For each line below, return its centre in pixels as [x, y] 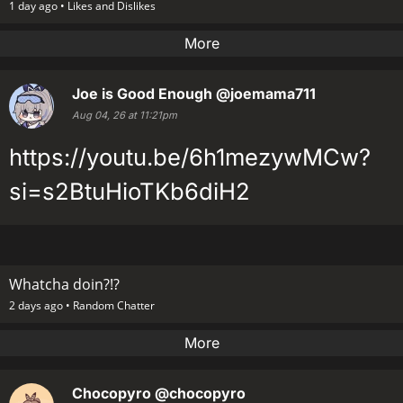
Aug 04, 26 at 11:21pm [125, 115]
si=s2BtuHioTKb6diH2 [130, 191]
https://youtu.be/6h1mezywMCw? [190, 157]
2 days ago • [41, 305]
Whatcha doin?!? [64, 284]
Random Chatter [114, 305]
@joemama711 [266, 93]
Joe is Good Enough [142, 93]
